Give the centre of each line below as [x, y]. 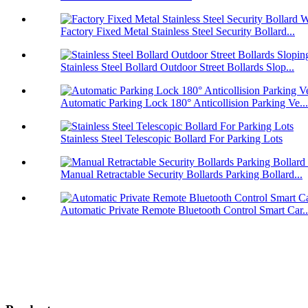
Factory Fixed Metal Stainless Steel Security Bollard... [178, 32]
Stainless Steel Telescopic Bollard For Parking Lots [172, 139]
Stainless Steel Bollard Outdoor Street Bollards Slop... [177, 67]
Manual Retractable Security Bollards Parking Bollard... [181, 175]
